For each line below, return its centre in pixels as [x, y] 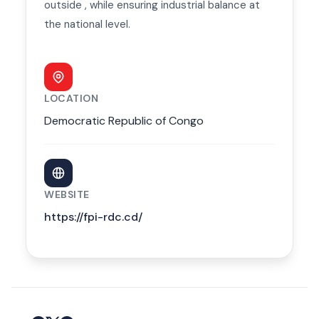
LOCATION [71, 99]
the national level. [87, 25]
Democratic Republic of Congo [124, 121]
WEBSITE [67, 195]
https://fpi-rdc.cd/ [93, 217]
